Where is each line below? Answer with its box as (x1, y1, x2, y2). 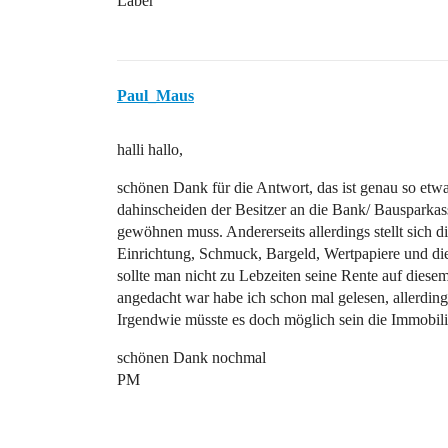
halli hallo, (117, 141, 183, 158)
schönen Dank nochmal (117, 349, 266, 366)
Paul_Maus (117, 87, 194, 104)
